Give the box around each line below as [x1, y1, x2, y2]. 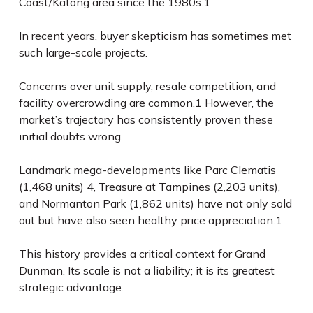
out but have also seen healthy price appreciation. [18, 213, 275, 227]
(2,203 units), [210, 180, 280, 194]
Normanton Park [41, 196, 126, 210]
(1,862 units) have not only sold [126, 196, 292, 210]
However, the [201, 96, 274, 110]
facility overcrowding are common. [18, 96, 195, 110]
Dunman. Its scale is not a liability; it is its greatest [18, 263, 275, 277]
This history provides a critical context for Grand [18, 247, 265, 261]
